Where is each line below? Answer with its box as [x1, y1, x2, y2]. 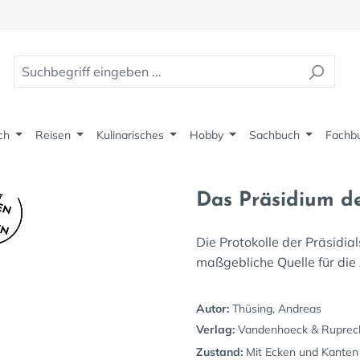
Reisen [35, 128, 71, 142]
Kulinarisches [96, 128, 164, 142]
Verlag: [196, 322, 235, 337]
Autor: [196, 301, 229, 316]
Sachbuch [248, 128, 300, 142]
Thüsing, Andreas [229, 301, 321, 316]
